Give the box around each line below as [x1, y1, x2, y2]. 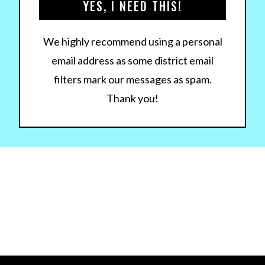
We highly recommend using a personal [43, 35, 222, 49]
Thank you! [106, 92, 159, 105]
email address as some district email [51, 54, 214, 67]
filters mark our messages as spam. [53, 73, 212, 86]
